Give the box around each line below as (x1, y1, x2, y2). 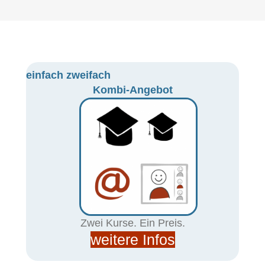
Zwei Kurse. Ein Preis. (80, 217, 185, 229)
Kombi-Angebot (92, 84, 173, 96)
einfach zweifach (26, 69, 111, 81)
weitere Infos (90, 231, 175, 248)
